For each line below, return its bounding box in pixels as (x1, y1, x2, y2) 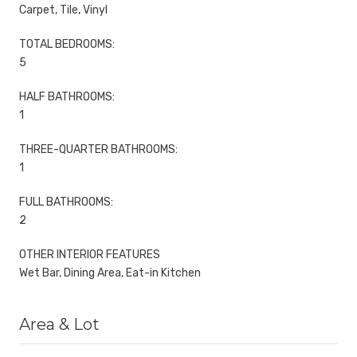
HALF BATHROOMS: (19, 89, 115, 104)
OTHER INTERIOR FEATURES (19, 247, 160, 261)
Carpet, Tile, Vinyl (19, 2, 108, 17)
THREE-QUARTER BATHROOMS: (19, 142, 178, 156)
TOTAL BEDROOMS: (19, 37, 115, 51)
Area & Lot (19, 314, 100, 334)
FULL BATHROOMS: (19, 194, 113, 209)
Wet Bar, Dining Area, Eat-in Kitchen (19, 265, 201, 280)
